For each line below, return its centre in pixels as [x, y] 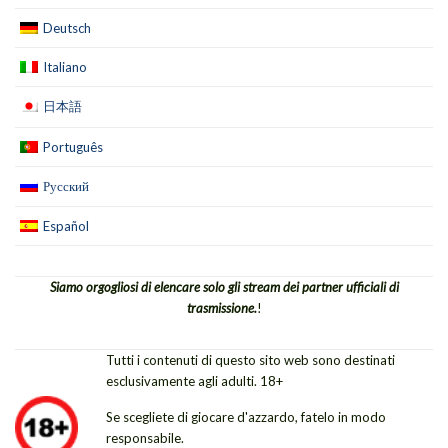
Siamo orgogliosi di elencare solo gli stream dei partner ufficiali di [224, 286]
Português [73, 146]
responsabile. [145, 437]
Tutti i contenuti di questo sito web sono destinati [251, 359]
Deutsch [67, 27]
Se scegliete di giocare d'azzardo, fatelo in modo [246, 416]
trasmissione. [221, 307]
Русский [66, 185]
